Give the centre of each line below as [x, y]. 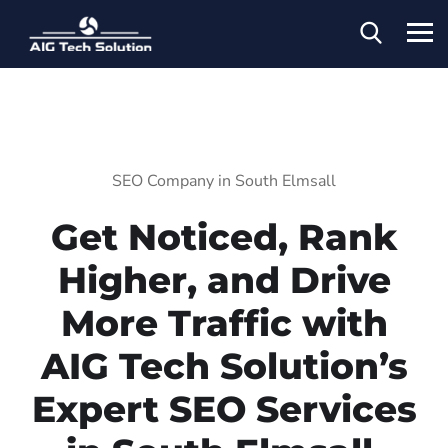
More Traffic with [224, 322]
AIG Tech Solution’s [224, 365]
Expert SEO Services [224, 408]
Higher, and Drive [224, 279]
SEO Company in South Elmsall [224, 180]
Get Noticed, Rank [224, 236]
